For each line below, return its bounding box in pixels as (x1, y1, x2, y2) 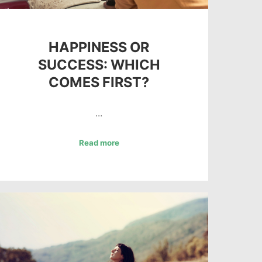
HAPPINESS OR (49, 39, 150, 56)
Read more (78, 138, 119, 148)
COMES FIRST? (49, 74, 150, 91)
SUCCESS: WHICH (37, 56, 160, 74)
